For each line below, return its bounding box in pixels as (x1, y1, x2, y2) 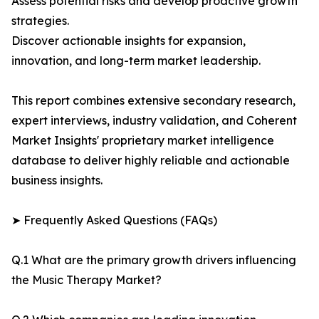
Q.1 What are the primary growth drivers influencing (11, 253, 296, 268)
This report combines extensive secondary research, (11, 93, 296, 108)
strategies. (11, 14, 69, 28)
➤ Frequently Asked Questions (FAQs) (11, 213, 217, 228)
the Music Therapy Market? (11, 273, 162, 288)
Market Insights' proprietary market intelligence (11, 133, 274, 148)
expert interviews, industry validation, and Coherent (11, 113, 297, 128)
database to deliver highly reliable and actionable (11, 153, 290, 168)
